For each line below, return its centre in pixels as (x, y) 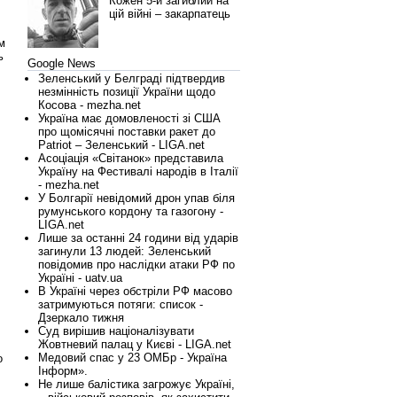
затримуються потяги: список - (121, 304)
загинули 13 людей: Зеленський (125, 251)
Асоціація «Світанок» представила (131, 158)
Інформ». (63, 371)
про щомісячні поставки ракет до (127, 132)
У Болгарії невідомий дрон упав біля (136, 198)
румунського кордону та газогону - (131, 211)
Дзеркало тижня (81, 318)
